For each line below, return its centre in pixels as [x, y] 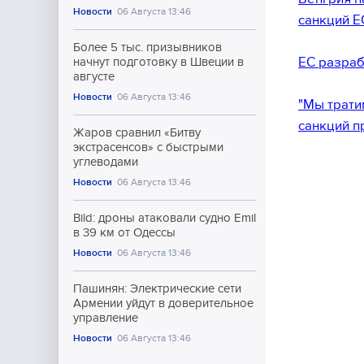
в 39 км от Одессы [124, 232]
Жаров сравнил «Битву [137, 132]
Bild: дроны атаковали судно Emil [165, 218]
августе [94, 76]
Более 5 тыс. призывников [147, 47]
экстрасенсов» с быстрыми [148, 147]
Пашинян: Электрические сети [157, 288]
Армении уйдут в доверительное [163, 303]
